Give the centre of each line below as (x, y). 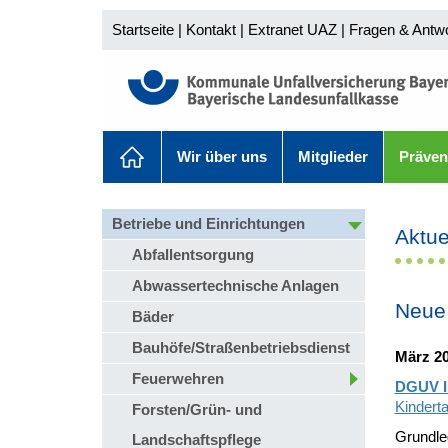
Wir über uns (222, 156)
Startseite (143, 29)
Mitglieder (333, 156)
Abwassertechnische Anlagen (235, 285)
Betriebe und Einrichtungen (208, 223)
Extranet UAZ (292, 29)
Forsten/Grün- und (197, 409)
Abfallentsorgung (193, 254)
